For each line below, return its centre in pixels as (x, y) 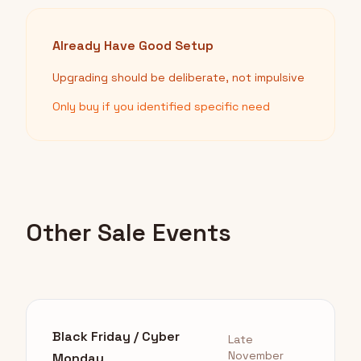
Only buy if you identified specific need (161, 107)
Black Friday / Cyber (116, 337)
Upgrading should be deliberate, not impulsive (178, 78)
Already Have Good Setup (133, 46)
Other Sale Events (129, 233)
